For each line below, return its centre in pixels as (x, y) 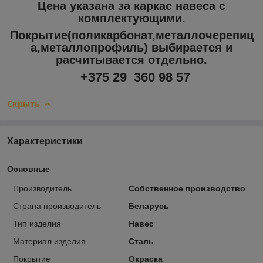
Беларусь (149, 206)
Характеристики (45, 141)
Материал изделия (49, 241)
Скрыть (23, 104)
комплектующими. (131, 18)
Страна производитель (57, 206)
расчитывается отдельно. (131, 60)
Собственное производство (187, 188)
